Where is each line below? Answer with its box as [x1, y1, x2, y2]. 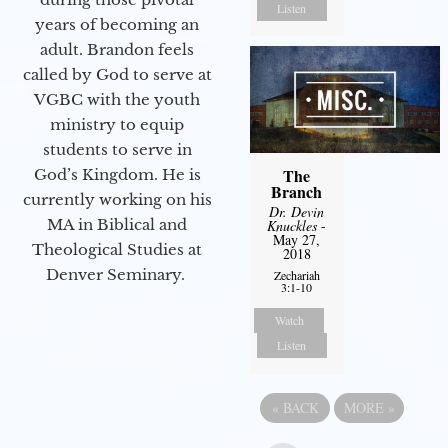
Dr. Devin [269, 202, 325, 222]
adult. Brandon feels [40, 39, 194, 59]
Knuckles [267, 216, 318, 236]
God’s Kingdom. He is [33, 164, 201, 184]
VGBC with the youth [34, 89, 200, 109]
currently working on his [22, 189, 212, 209]
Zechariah [273, 267, 320, 284]
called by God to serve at [22, 64, 212, 84]
